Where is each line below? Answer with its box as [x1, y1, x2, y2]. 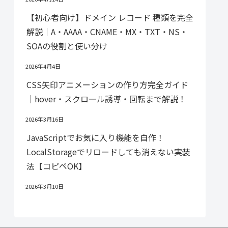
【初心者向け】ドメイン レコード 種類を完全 [26, 11, 193, 23]
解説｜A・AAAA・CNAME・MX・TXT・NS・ [26, 25, 188, 38]
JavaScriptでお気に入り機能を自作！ [26, 131, 164, 144]
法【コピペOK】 [26, 159, 87, 172]
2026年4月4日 [25, 62, 61, 70]
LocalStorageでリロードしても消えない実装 [26, 145, 190, 158]
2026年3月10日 [25, 182, 64, 190]
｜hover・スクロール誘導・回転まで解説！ [26, 92, 186, 105]
